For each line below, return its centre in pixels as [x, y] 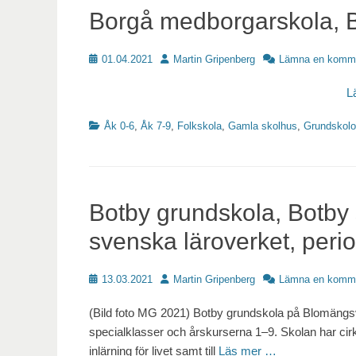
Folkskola [199, 126]
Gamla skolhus [263, 126]
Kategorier [112, 126]
